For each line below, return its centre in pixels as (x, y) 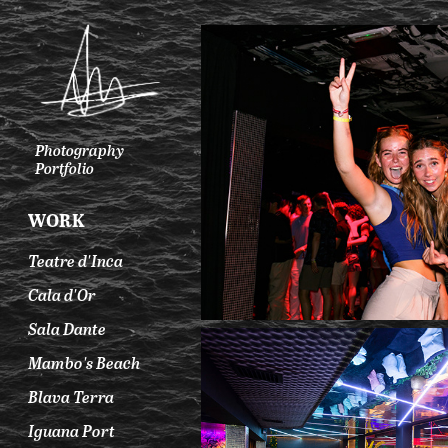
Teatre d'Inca (76, 260)
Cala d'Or (62, 294)
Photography (80, 149)
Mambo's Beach (84, 362)
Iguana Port (72, 430)
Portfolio (65, 167)
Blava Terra (71, 396)
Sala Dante (67, 328)
